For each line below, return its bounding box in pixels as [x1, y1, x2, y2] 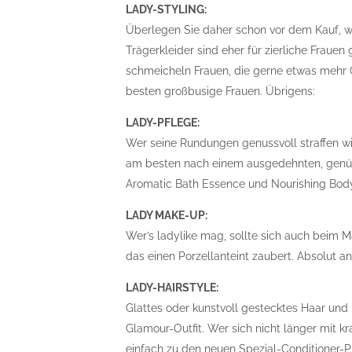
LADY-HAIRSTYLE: [126, 281, 219, 294]
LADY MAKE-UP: [126, 209, 208, 222]
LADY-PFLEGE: [126, 116, 200, 129]
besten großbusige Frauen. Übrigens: [126, 85, 316, 97]
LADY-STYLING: [126, 3, 207, 16]
